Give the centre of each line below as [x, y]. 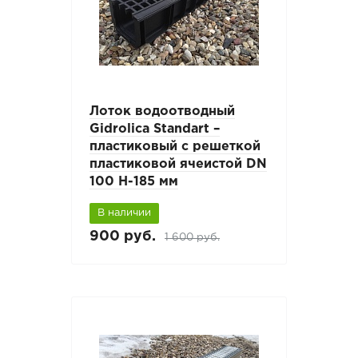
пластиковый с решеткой [175, 147]
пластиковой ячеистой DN [179, 165]
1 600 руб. [193, 237]
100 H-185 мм [134, 182]
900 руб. [123, 236]
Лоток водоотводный [163, 112]
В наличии [125, 213]
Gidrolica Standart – [155, 129]
